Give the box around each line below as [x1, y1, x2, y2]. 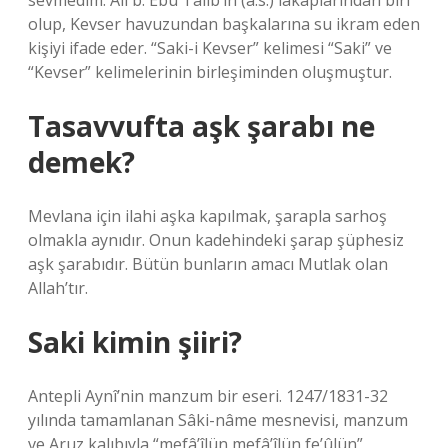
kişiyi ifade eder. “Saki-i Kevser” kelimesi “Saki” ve [28, 37, 392, 59]
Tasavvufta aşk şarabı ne [28, 107, 375, 145]
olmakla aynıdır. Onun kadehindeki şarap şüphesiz [28, 229, 404, 251]
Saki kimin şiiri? [28, 323, 242, 361]
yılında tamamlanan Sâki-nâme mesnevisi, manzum [28, 409, 408, 431]
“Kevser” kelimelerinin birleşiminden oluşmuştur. [28, 61, 392, 83]
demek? [28, 143, 135, 181]
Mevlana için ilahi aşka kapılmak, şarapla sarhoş [28, 205, 387, 227]
